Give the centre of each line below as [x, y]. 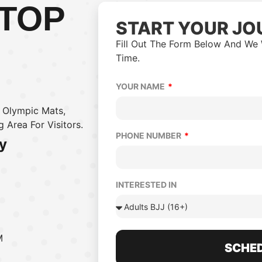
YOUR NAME [141, 86]
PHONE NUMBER [149, 135]
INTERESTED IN [146, 185]
